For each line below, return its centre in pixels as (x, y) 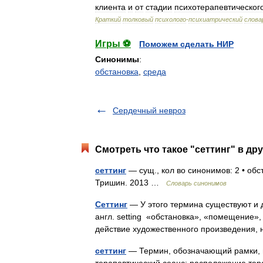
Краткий (108, 19)
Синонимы (117, 59)
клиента (110, 7)
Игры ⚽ (113, 44)
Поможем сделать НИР (186, 44)
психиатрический (215, 19)
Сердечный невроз (149, 110)
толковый (138, 19)
